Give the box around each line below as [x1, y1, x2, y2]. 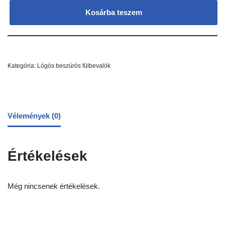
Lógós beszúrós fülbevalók [37, 62, 110, 70]
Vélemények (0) [8, 111, 61, 120]
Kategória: [8, 62, 37, 70]
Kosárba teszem [85, 8, 142, 17]
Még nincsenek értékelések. [8, 182, 100, 191]
